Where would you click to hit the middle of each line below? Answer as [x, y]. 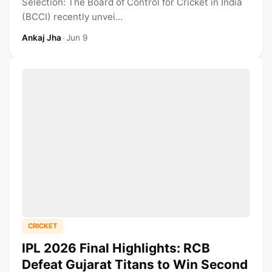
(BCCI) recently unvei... [72, 17]
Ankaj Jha [42, 38]
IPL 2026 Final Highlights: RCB [116, 248]
